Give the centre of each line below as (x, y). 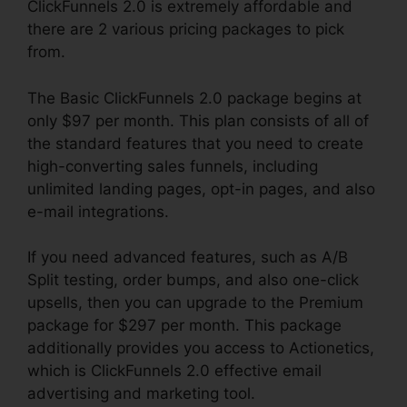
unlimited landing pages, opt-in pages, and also (201, 189)
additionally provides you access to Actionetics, (201, 348)
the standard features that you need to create (195, 143)
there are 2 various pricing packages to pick (186, 30)
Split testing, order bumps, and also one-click (193, 280)
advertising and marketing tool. (141, 394)
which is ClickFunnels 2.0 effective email (174, 371)
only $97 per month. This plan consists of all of (198, 120)
